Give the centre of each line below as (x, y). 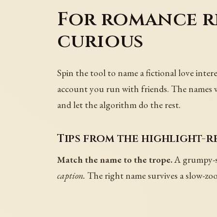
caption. (71, 176)
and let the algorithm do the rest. (119, 105)
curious (101, 41)
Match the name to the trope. (115, 160)
